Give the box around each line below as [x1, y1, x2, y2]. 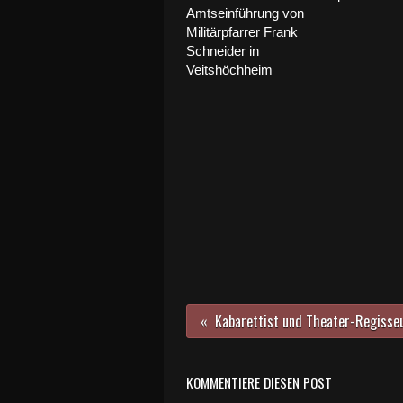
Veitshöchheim [186, 62, 273, 77]
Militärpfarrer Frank [186, 24, 298, 40]
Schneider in [186, 43, 259, 58]
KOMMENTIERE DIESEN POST [186, 372, 332, 392]
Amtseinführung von [186, 5, 304, 21]
